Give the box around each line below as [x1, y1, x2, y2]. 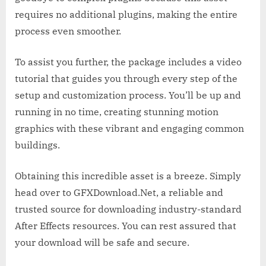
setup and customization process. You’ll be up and [15, 88, 241, 101]
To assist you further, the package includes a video [15, 55, 242, 68]
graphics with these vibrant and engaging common [15, 122, 244, 134]
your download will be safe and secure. [15, 236, 189, 248]
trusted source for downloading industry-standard [15, 202, 242, 215]
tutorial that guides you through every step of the [15, 72, 237, 84]
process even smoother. [15, 24, 121, 37]
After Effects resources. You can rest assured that [15, 219, 236, 232]
